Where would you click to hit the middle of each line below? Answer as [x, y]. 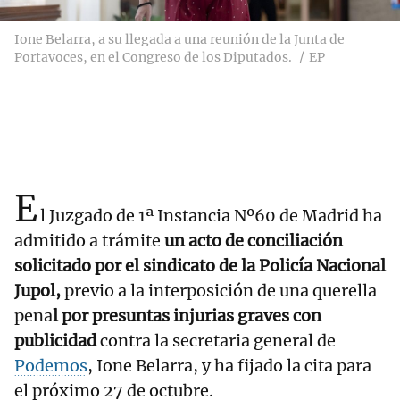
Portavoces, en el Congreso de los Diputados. [153, 58]
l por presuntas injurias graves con [187, 316]
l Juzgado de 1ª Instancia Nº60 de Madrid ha [211, 216]
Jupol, [37, 291]
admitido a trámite [87, 241]
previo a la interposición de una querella [219, 291]
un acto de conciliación [252, 241]
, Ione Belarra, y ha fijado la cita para [229, 366]
